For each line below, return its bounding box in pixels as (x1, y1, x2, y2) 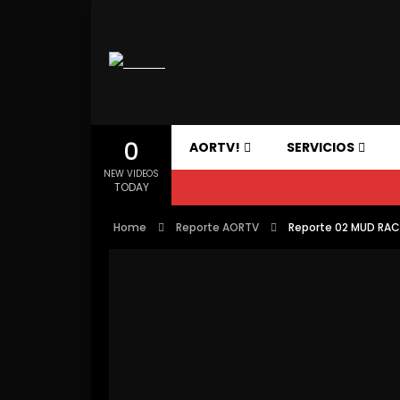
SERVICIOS (287, 138, 354, 156)
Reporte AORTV (176, 220, 259, 235)
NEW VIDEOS (104, 166, 159, 180)
